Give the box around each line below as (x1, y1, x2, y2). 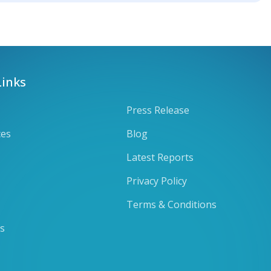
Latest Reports (126, 150, 194, 164)
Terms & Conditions (126, 197, 217, 211)
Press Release (126, 103, 189, 117)
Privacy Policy (126, 174, 187, 188)
